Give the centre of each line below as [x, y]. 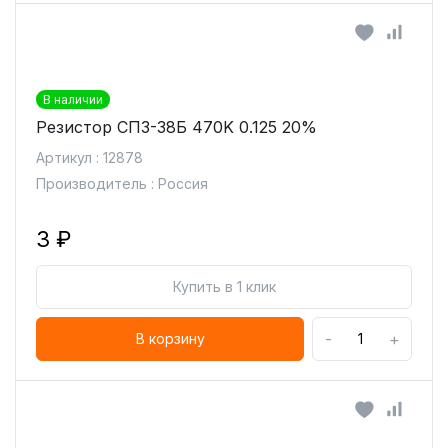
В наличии [73, 99]
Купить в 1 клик [224, 286]
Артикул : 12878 [89, 157]
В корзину [170, 338]
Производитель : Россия [122, 183]
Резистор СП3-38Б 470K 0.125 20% [176, 127]
